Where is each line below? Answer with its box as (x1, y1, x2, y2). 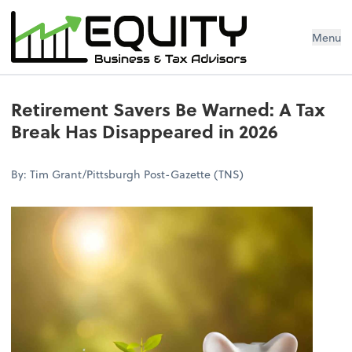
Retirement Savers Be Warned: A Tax (11, 95, 326, 123)
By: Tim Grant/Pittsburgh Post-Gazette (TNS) (11, 165, 244, 182)
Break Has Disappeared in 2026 (11, 117, 279, 145)
